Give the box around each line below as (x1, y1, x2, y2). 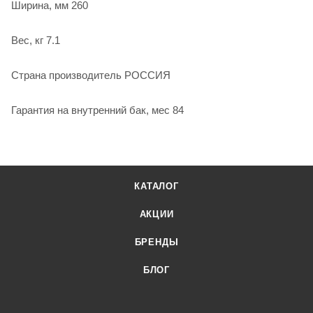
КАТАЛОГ (134, 181, 179, 191)
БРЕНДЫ (134, 237, 179, 247)
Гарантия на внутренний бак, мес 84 (11, 103, 184, 116)
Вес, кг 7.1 (11, 34, 60, 46)
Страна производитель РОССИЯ (11, 68, 170, 81)
